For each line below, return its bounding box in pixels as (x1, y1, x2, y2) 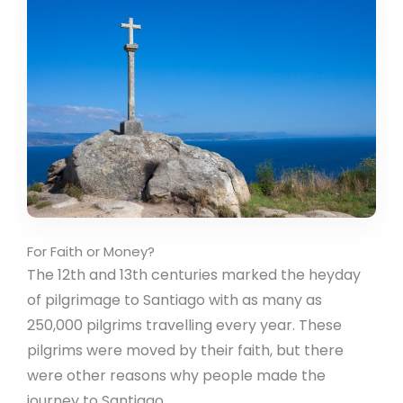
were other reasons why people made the (27, 365, 326, 387)
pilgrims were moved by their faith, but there (27, 340, 344, 362)
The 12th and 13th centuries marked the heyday (27, 264, 361, 286)
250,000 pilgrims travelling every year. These (27, 315, 342, 336)
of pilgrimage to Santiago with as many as (27, 290, 322, 311)
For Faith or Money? (27, 242, 155, 262)
